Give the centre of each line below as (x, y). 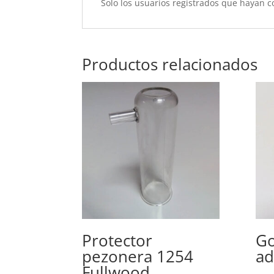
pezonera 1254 (138, 257)
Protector (117, 241)
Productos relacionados (170, 64)
